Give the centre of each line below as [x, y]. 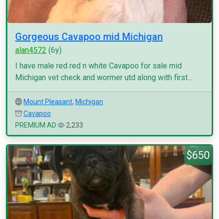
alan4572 [31, 50]
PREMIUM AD [36, 125]
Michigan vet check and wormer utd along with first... [104, 77]
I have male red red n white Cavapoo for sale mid [99, 66]
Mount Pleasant [48, 102]
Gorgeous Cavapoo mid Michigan [89, 37]
